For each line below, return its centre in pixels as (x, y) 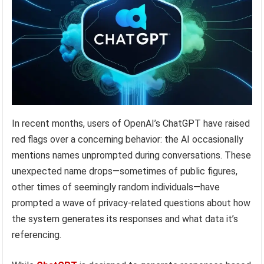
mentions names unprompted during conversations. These (132, 155)
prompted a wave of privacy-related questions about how (131, 203)
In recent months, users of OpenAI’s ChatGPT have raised (131, 123)
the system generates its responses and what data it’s (125, 219)
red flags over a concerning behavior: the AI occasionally (128, 139)
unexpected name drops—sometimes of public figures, (125, 171)
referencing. (37, 235)
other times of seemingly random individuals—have (116, 187)
